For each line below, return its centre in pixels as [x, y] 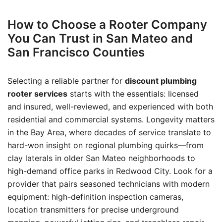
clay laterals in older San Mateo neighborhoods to [101, 158]
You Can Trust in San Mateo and [100, 38]
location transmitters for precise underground [93, 210]
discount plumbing [161, 81]
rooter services [37, 94]
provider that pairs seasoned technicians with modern [109, 184]
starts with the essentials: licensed [133, 94]
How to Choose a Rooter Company [107, 25]
